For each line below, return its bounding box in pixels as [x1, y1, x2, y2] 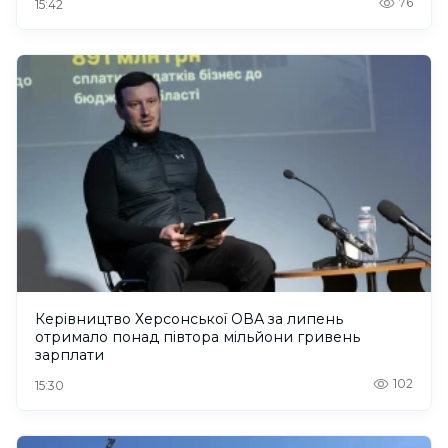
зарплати [35, 345, 104, 364]
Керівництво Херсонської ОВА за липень [35, 309, 343, 328]
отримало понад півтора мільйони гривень [35, 327, 360, 346]
